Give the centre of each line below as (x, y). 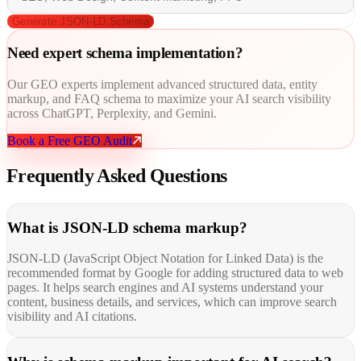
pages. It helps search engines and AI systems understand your (165, 288)
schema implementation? (164, 53)
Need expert (45, 53)
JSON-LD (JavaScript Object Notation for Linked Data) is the (165, 259)
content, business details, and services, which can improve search (172, 302)
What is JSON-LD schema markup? (127, 227)
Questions (188, 175)
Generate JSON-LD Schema (81, 21)
